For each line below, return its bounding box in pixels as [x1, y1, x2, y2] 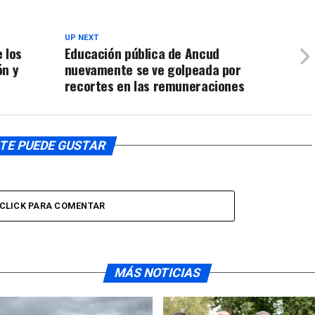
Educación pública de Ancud [64, 42, 219, 63]
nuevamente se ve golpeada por [64, 58, 241, 79]
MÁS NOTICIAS [112, 265, 202, 280]
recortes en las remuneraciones [64, 75, 245, 96]
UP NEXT [64, 32, 98, 42]
